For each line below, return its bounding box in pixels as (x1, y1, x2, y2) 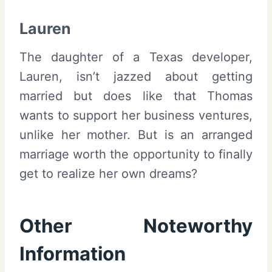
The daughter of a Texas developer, (19, 50, 253, 65)
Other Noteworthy (19, 214, 253, 237)
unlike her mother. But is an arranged (19, 127, 253, 143)
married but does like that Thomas (19, 89, 253, 104)
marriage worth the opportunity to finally (19, 147, 253, 162)
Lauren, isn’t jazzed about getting (19, 69, 253, 84)
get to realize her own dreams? (19, 166, 197, 182)
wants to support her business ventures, (19, 108, 253, 123)
